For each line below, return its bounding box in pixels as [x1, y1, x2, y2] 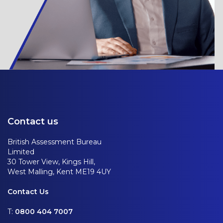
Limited [7, 147, 34, 157]
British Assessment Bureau [7, 137, 102, 147]
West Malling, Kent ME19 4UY [7, 167, 111, 177]
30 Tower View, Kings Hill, [7, 157, 95, 167]
